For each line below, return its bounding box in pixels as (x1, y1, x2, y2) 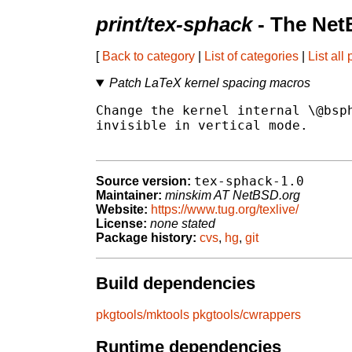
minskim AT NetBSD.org (165, 189, 300, 203)
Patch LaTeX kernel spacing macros (108, 76, 310, 90)
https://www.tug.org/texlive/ (151, 203, 299, 217)
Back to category (102, 49, 195, 64)
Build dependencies (96, 273, 255, 293)
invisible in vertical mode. (96, 118, 308, 134)
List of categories (204, 49, 299, 64)
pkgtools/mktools (96, 308, 189, 322)
